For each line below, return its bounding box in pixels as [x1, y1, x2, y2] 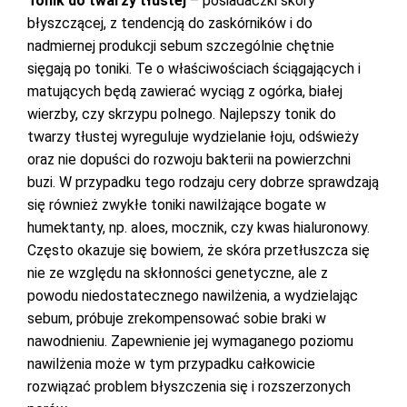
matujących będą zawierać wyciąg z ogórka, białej [27, 83, 342, 100]
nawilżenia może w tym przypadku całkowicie [27, 355, 315, 372]
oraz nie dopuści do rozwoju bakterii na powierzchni [27, 151, 351, 168]
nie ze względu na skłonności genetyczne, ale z [27, 264, 328, 282]
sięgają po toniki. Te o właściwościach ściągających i [27, 60, 361, 77]
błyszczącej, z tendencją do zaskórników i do [27, 15, 313, 32]
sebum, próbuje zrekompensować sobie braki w [27, 310, 326, 327]
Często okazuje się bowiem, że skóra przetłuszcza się [27, 242, 370, 259]
